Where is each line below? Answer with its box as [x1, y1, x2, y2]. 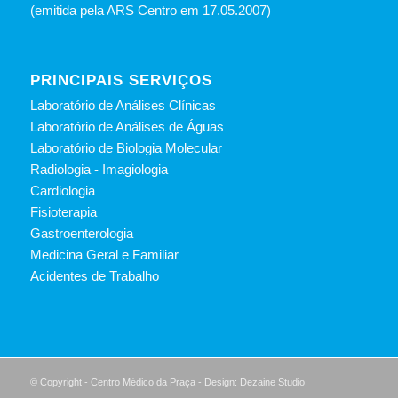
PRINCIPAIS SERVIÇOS [29, 71, 212, 88]
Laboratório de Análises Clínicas [29, 97, 216, 113]
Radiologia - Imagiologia [29, 161, 168, 177]
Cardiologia [29, 182, 95, 198]
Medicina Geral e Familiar [29, 246, 179, 262]
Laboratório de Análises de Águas [29, 118, 224, 134]
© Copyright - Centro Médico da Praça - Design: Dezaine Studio [29, 376, 305, 387]
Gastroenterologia [29, 225, 133, 241]
